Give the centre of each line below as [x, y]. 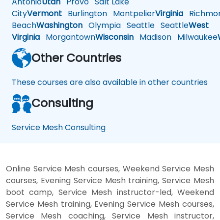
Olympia [102, 26]
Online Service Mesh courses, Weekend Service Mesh [110, 169]
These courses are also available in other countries [110, 82]
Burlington [84, 14]
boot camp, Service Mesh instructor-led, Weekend [110, 192]
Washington [59, 26]
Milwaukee [194, 37]
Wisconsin [114, 37]
